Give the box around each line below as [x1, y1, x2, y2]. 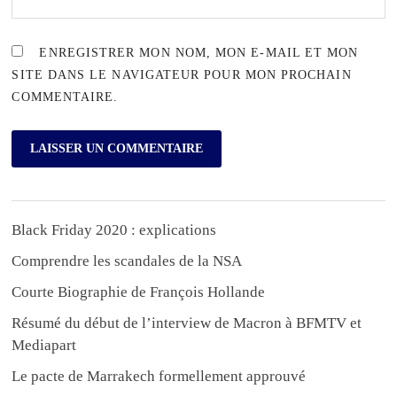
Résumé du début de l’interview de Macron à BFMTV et [12, 314, 362, 331]
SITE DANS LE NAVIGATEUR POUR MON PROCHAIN [12, 68, 352, 82]
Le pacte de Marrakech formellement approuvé [12, 367, 307, 385]
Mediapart [12, 336, 77, 354]
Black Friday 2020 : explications [12, 221, 217, 238]
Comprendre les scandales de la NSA [12, 252, 243, 269]
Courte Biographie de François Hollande [12, 283, 266, 300]
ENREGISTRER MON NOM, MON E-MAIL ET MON [39, 46, 359, 60]
